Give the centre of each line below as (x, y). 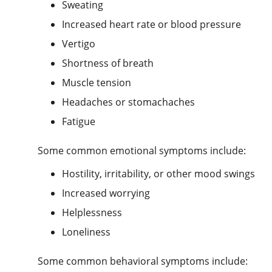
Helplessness (92, 212)
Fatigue (79, 121)
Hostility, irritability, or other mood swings (158, 173)
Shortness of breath (108, 63)
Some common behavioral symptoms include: (143, 261)
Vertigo (79, 43)
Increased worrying (106, 193)
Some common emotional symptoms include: (142, 150)
